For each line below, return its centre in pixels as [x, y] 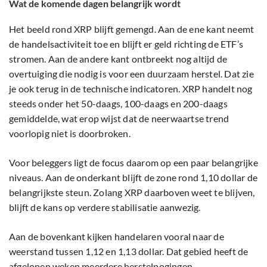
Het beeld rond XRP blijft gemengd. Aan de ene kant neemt [132, 29]
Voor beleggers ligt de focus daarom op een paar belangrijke [133, 163]
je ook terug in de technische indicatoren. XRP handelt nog [131, 89]
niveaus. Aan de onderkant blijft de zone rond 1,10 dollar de [133, 178]
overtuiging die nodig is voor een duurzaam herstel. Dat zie [131, 74]
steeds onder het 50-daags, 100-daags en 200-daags [118, 104]
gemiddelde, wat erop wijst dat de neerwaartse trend [119, 119]
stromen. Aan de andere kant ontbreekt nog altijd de [118, 59]
